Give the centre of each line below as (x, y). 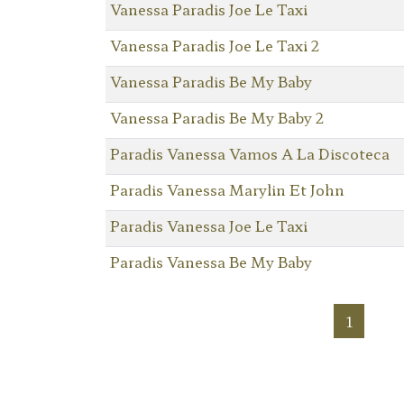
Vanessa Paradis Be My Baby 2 (216, 117)
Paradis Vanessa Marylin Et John (227, 189)
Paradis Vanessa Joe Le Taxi (208, 225)
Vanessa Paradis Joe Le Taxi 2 (214, 45)
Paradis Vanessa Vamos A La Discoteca (249, 153)
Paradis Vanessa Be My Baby (211, 261)
